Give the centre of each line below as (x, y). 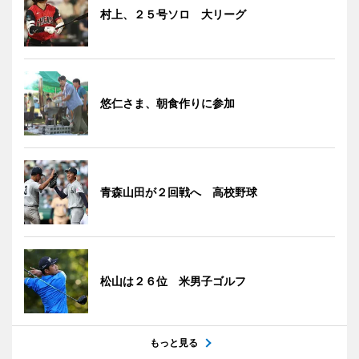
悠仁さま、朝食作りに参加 (167, 103)
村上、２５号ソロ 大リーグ (173, 14)
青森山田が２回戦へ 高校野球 (179, 192)
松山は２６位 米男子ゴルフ (173, 280)
